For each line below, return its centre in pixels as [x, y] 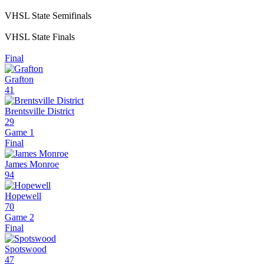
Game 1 [19, 133]
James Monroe [32, 164]
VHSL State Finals [40, 37]
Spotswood [26, 249]
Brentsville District [39, 111]
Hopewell [23, 196]
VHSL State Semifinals [48, 16]
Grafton [19, 80]
